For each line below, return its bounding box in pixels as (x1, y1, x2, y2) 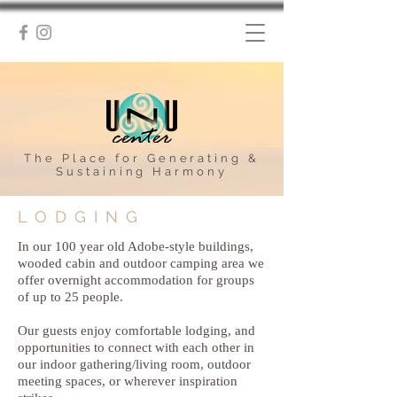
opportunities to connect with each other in (18, 340, 254, 354)
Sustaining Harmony (56, 165, 228, 178)
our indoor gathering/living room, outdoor (18, 357, 251, 371)
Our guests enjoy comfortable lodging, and (18, 323, 255, 338)
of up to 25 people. (18, 290, 123, 304)
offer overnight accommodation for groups (18, 273, 254, 287)
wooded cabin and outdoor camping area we (18, 256, 264, 270)
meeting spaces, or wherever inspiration (18, 374, 237, 388)
